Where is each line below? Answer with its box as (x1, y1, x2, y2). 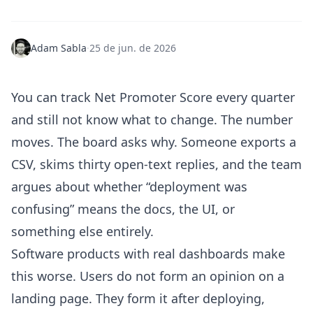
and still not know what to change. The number (11, 111, 293, 128)
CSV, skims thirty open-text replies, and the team (11, 156, 302, 173)
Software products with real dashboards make (11, 245, 285, 262)
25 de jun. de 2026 (89, 41, 176, 54)
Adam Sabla (31, 41, 87, 54)
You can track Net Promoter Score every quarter (11, 89, 295, 105)
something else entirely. (11, 223, 154, 240)
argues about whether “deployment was (11, 178, 247, 195)
